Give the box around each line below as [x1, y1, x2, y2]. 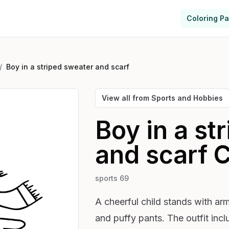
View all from [101, 94, 151, 102]
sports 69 [95, 174, 129, 182]
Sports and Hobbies [151, 94, 223, 102]
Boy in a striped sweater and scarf [6, 62, 129, 71]
